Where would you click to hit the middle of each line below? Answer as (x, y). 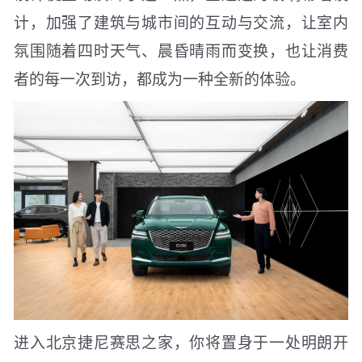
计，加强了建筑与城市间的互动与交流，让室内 (181, 21)
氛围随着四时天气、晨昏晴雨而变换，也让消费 (181, 49)
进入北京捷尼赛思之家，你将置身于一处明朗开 (181, 342)
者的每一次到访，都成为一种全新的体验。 (160, 78)
